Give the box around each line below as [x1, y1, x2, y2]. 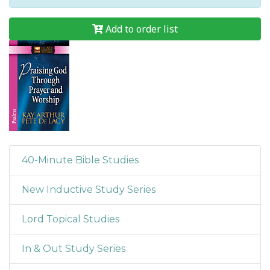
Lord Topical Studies [22, 213, 119, 225]
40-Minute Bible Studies [22, 154, 139, 166]
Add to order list [136, 22, 178, 36]
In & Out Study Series [22, 243, 125, 254]
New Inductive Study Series [22, 184, 155, 195]
